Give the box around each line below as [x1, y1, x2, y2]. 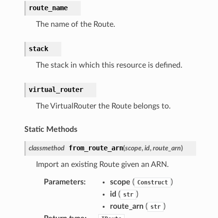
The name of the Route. [36, 20, 115, 28]
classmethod [28, 144, 65, 152]
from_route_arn [68, 144, 123, 152]
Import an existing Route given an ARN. [36, 160, 169, 168]
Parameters [43, 178, 84, 186]
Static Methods [24, 125, 77, 133]
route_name [28, 3, 68, 12]
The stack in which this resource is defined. [36, 61, 182, 69]
